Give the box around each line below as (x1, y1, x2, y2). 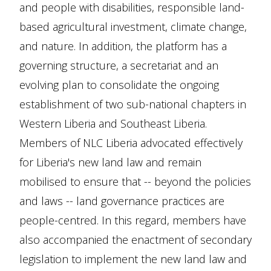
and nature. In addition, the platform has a (19, 38, 227, 53)
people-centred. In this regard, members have (19, 212, 246, 227)
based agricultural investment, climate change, (19, 19, 247, 34)
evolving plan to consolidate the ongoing (19, 77, 219, 92)
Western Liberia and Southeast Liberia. (19, 116, 207, 131)
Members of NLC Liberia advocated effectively (19, 135, 243, 150)
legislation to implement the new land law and (19, 251, 247, 266)
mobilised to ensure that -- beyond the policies (19, 174, 251, 189)
